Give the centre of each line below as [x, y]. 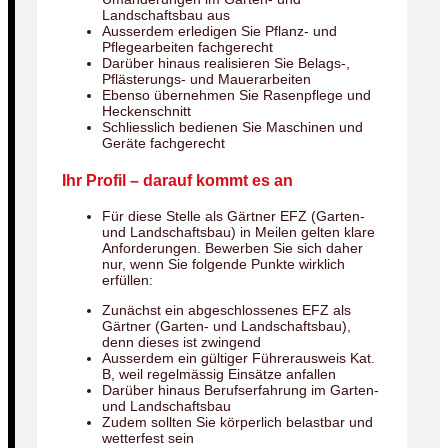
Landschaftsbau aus [166, 15]
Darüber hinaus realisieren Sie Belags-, [226, 63]
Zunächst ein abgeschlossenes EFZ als [226, 310]
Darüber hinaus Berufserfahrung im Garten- [240, 390]
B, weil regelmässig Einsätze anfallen [219, 374]
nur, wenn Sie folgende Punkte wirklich [223, 264]
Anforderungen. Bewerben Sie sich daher [232, 248]
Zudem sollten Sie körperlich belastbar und [237, 422]
